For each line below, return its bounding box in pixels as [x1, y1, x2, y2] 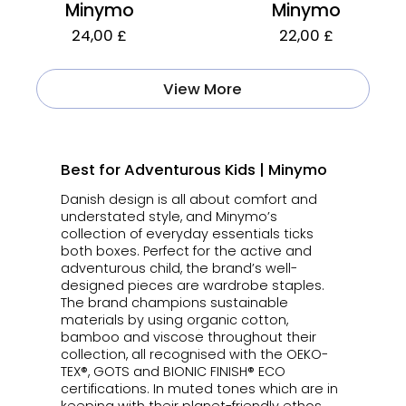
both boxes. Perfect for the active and [60, 241, 312, 260]
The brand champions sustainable [60, 293, 288, 312]
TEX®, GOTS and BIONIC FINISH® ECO [60, 362, 285, 381]
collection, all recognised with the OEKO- [60, 344, 328, 363]
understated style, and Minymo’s [60, 207, 277, 226]
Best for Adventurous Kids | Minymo [60, 158, 327, 180]
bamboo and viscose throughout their [60, 327, 316, 346]
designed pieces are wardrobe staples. [60, 275, 324, 295]
